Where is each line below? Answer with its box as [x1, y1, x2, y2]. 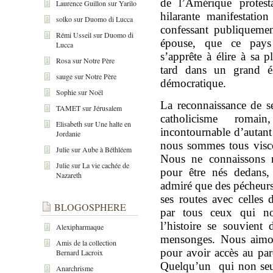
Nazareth [56, 169, 82, 180]
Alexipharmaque [56, 221, 104, 232]
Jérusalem [93, 102, 122, 113]
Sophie [56, 87, 76, 97]
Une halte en [95, 118, 131, 129]
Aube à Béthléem [82, 144, 132, 154]
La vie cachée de [82, 160, 129, 170]
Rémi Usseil [56, 29, 91, 40]
